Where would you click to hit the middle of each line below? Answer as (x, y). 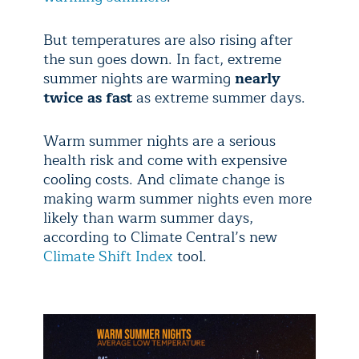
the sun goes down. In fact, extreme (162, 60)
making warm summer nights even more (177, 199)
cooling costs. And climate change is (164, 180)
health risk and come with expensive (165, 161)
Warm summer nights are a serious (159, 141)
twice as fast (88, 98)
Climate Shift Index (110, 257)
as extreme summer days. (219, 98)
